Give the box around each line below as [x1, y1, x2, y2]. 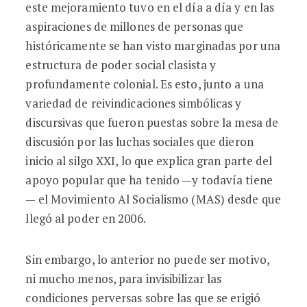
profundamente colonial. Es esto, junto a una [25, 76, 264, 92]
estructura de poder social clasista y [25, 57, 217, 73]
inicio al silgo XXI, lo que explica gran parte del [25, 153, 273, 169]
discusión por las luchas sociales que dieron [25, 134, 254, 149]
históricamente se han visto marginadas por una [25, 38, 281, 53]
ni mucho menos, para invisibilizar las [25, 271, 222, 286]
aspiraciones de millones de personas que [25, 19, 244, 34]
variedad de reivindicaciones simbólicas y [25, 95, 242, 111]
